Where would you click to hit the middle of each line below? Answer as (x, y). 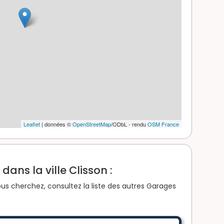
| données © (56, 124)
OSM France (163, 124)
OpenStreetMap (92, 124)
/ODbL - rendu (129, 124)
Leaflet (32, 124)
